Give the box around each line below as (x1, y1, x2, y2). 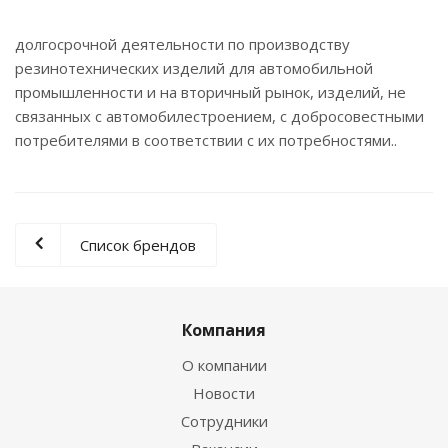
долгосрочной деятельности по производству (15, 33, 350, 54)
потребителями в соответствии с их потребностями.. (15, 129, 397, 150)
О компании (181, 354, 267, 375)
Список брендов (80, 234, 196, 255)
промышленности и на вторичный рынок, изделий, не (15, 81, 406, 102)
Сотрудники (180, 410, 268, 431)
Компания (182, 318, 266, 341)
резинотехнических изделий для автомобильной (15, 57, 373, 78)
